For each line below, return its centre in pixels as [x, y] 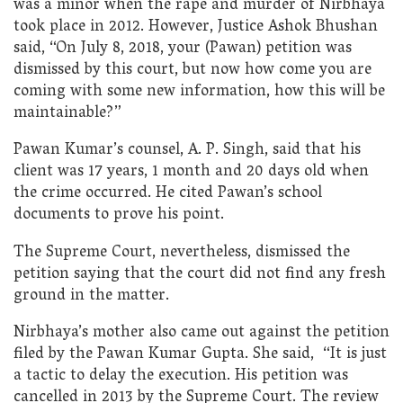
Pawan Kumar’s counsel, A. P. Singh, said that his [187, 151]
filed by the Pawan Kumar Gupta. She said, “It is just [200, 355]
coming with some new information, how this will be [199, 92]
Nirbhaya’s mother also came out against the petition [201, 334]
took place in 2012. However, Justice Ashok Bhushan [196, 27]
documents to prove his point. [119, 216]
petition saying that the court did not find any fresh [200, 274]
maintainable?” [67, 113]
